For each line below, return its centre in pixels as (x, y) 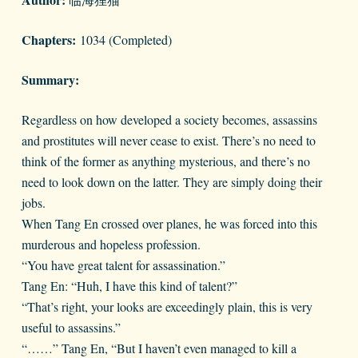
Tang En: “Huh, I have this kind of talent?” (129, 286)
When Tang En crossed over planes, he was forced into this (169, 224)
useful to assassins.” (71, 328)
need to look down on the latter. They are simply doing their (171, 182)
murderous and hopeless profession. (111, 245)
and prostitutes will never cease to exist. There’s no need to (168, 141)
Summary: (50, 80)
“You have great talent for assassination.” (123, 265)
